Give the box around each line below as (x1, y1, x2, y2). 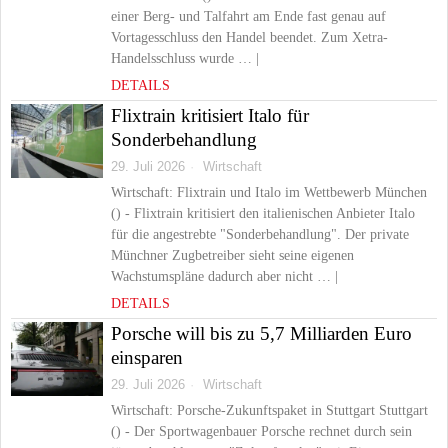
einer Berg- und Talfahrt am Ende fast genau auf (111, 9, 386, 24)
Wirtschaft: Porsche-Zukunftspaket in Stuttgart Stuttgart (111, 403, 428, 418)
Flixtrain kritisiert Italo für (111, 105, 309, 126)
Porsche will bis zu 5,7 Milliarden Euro (111, 323, 412, 344)
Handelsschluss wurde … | (111, 51, 259, 66)
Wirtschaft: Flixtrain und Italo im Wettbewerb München (111, 185, 427, 200)
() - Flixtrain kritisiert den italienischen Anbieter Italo (111, 206, 415, 221)
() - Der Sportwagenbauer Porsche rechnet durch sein (111, 424, 412, 439)
